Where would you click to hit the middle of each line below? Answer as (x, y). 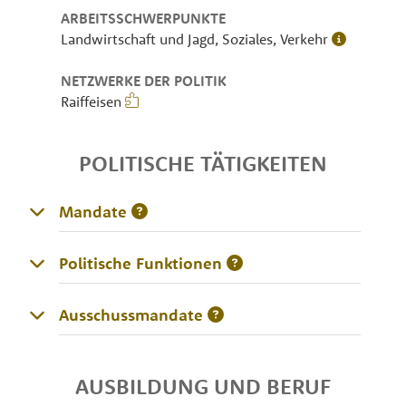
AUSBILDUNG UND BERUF (203, 386)
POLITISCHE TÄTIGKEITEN (203, 163)
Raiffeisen (93, 101)
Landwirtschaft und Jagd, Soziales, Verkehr (197, 39)
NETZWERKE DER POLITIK (144, 80)
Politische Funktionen (140, 263)
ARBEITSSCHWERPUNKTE (144, 18)
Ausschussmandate (130, 314)
